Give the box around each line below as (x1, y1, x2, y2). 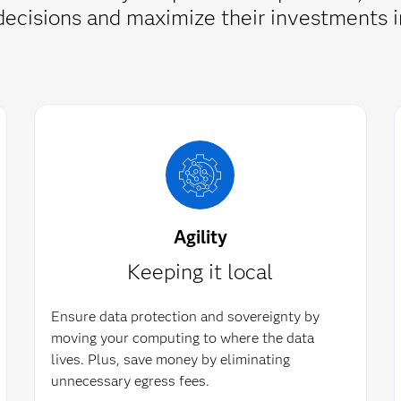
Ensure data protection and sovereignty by (51, 308, 320, 325)
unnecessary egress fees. (51, 372, 210, 389)
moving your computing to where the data (51, 329, 315, 346)
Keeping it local (127, 259, 274, 285)
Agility (173, 226, 227, 248)
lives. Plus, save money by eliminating (51, 351, 291, 368)
